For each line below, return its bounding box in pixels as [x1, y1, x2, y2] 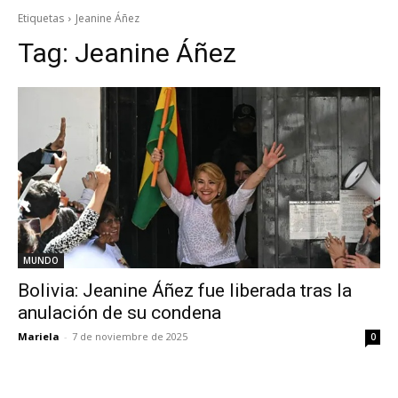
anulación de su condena [18, 302, 221, 323]
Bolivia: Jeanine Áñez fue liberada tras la [18, 280, 352, 301]
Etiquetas [18, 11, 64, 26]
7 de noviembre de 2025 [72, 330, 187, 343]
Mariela [18, 330, 60, 343]
